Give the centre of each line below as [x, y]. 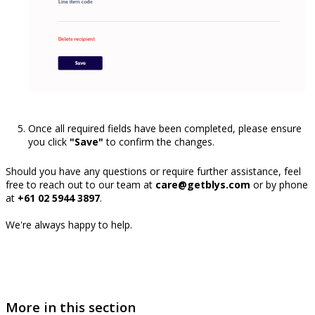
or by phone [279, 185]
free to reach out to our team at [81, 185]
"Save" [86, 142]
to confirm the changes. [159, 142]
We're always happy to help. [69, 225]
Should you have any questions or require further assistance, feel [153, 172]
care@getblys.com [203, 185]
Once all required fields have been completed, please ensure [165, 129]
